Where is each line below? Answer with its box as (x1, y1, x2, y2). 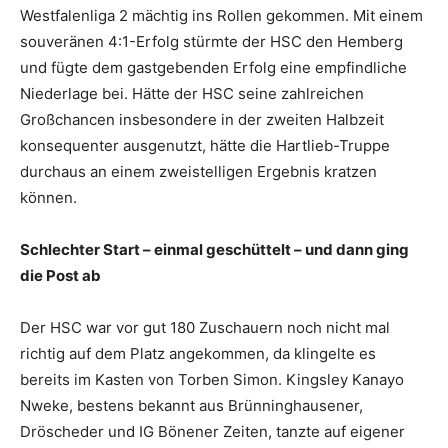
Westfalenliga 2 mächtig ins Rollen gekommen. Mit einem (20, 5, 423, 25)
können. (20, 187, 77, 207)
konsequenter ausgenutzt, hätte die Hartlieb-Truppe (20, 135, 390, 155)
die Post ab (20, 265, 101, 285)
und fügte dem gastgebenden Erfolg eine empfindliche (20, 57, 407, 77)
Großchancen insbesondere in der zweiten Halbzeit (20, 109, 384, 129)
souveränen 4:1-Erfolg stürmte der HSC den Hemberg (20, 31, 403, 51)
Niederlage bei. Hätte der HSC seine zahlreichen (20, 83, 364, 103)
